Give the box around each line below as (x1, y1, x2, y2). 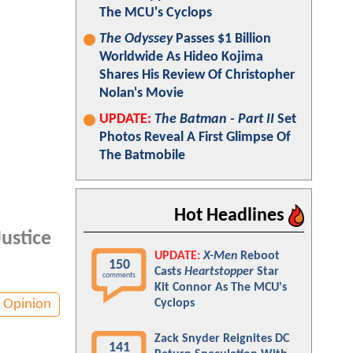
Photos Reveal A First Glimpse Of (99, 130, 291, 145)
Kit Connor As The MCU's (154, 281, 287, 294)
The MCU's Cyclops (99, 6, 212, 20)
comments (102, 271, 136, 280)
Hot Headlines (174, 206, 288, 225)
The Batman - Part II (154, 112, 274, 127)
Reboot (237, 250, 280, 262)
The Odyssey (99, 32, 173, 46)
